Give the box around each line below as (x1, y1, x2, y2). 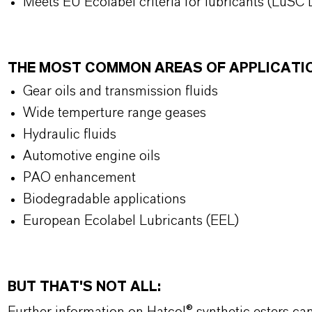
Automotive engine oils (22, 149, 160, 163)
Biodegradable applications (22, 192, 186, 206)
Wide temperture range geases (22, 106, 206, 120)
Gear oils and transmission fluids (22, 84, 218, 98)
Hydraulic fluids (22, 127, 116, 141)
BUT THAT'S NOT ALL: (7, 280, 161, 294)
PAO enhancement (22, 171, 136, 185)
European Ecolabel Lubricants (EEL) (22, 214, 239, 228)
